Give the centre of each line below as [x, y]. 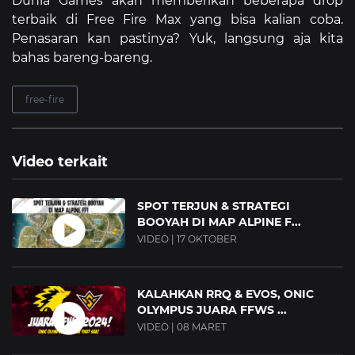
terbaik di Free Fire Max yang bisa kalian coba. [177, 20]
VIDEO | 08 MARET [182, 327]
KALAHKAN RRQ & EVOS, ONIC [226, 294]
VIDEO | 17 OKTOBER [187, 239]
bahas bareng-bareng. [82, 58]
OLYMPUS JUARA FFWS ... [212, 310]
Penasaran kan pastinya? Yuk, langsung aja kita [177, 39]
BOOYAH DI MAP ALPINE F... [219, 222]
